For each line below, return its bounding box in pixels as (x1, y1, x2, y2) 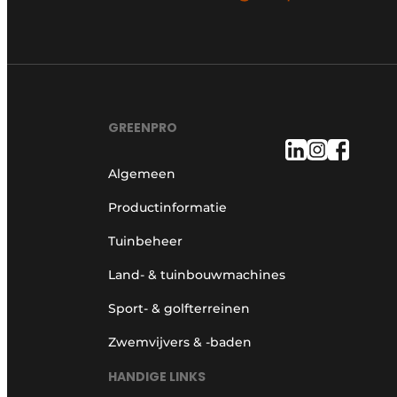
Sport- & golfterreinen (108, 300, 250, 317)
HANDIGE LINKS (108, 367, 206, 385)
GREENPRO (108, 119, 177, 137)
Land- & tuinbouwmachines (108, 267, 285, 284)
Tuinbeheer (108, 233, 183, 250)
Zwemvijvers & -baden (108, 334, 252, 351)
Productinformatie (108, 199, 227, 216)
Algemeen (108, 166, 175, 183)
